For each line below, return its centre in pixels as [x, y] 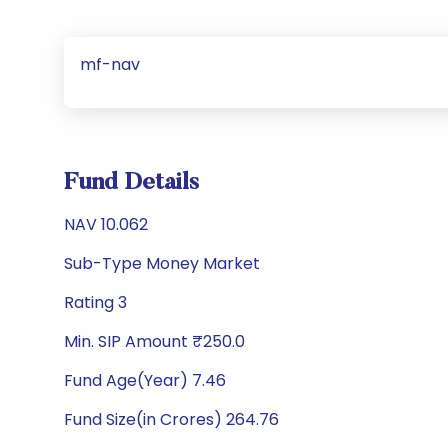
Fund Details [131, 183]
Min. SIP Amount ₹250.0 [154, 341]
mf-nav [110, 64]
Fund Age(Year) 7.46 [145, 380]
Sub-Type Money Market [162, 263]
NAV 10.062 [106, 224]
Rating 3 [95, 302]
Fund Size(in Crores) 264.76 [171, 419]
